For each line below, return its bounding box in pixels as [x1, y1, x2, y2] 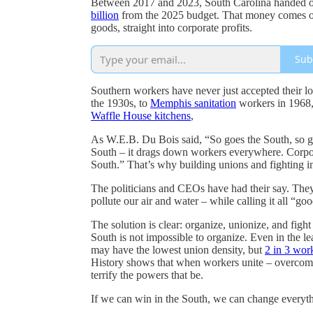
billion [91, 8, 119, 21]
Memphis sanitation [150, 96, 236, 109]
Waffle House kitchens [91, 109, 191, 122]
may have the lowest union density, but [91, 243, 265, 256]
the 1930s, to [91, 96, 150, 109]
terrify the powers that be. [91, 268, 203, 281]
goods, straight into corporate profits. [91, 21, 252, 34]
